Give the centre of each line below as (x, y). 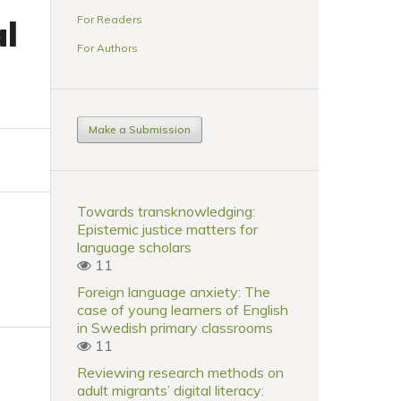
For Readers (110, 19)
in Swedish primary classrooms (175, 327)
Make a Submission (140, 129)
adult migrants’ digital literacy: (171, 390)
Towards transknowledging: (166, 211)
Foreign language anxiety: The (174, 291)
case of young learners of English (183, 309)
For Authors (107, 47)
